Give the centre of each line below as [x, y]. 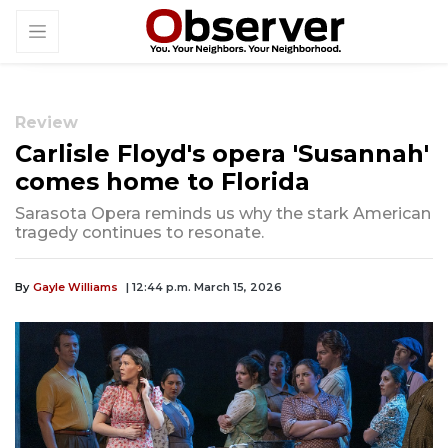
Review [46, 123]
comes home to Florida [162, 182]
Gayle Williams [75, 287]
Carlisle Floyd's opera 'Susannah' [222, 154]
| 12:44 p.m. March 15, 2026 [204, 287]
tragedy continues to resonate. [139, 233]
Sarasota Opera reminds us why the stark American [223, 214]
